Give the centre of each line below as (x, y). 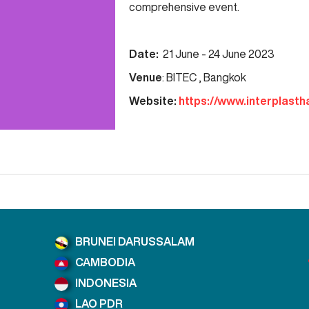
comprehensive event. (184, 7)
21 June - (184, 54)
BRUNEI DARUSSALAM (135, 241)
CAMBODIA (105, 262)
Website (151, 101)
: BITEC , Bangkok (204, 77)
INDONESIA (106, 283)
